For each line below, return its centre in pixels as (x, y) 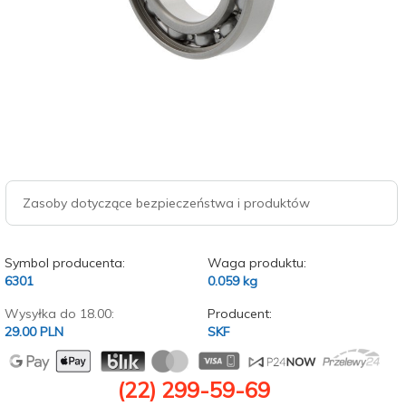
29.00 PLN (34, 332)
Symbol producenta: (65, 263)
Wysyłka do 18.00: (59, 314)
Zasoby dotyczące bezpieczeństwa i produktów (166, 203)
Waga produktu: (256, 263)
